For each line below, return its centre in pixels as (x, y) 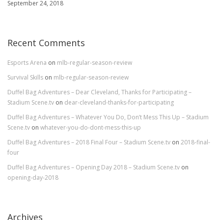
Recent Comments (46, 43)
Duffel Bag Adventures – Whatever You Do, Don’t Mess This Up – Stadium (108, 117)
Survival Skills (26, 78)
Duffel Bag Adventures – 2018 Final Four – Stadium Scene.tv (90, 142)
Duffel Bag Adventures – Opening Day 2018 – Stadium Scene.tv (94, 167)
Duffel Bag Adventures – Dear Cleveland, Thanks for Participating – (99, 92)
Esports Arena (28, 63)
